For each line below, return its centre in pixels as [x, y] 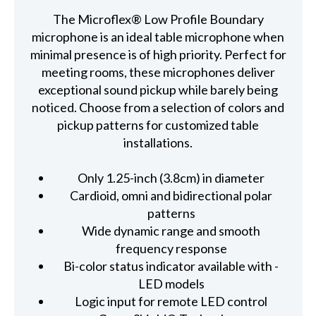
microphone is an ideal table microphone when [158, 36]
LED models [171, 284]
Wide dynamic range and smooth [171, 231]
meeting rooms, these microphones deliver [158, 72]
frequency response [171, 249]
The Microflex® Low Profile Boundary [158, 19]
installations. [158, 142]
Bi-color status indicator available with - [171, 266]
